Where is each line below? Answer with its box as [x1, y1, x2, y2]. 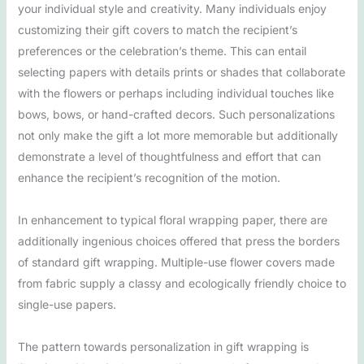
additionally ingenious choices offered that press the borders [17, 233, 340, 248]
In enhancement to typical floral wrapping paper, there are [17, 212, 327, 227]
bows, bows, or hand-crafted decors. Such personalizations [17, 106, 335, 121]
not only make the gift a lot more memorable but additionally [17, 128, 338, 142]
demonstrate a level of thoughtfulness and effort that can [17, 149, 321, 163]
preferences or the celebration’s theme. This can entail [17, 43, 306, 58]
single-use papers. [17, 297, 116, 311]
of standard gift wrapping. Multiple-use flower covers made [17, 254, 335, 269]
